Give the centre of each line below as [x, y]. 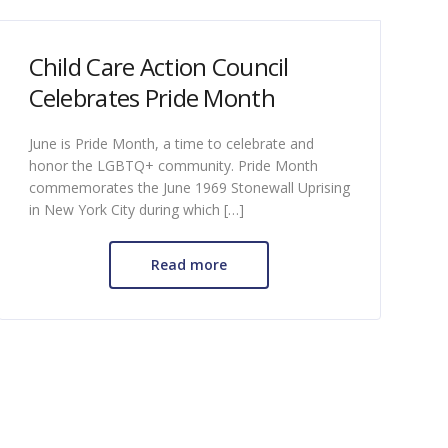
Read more [189, 264]
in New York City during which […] [136, 209]
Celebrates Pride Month [151, 97]
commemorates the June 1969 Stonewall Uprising [189, 187]
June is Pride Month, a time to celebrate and [171, 143]
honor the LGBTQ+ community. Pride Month [173, 165]
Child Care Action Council [158, 66]
